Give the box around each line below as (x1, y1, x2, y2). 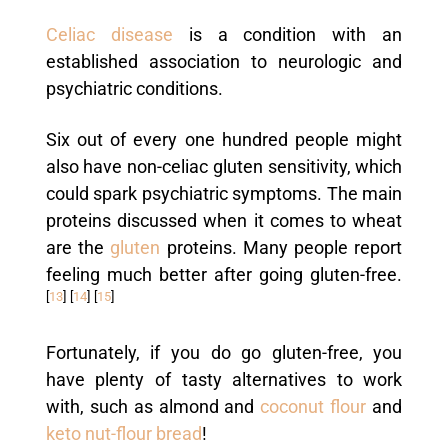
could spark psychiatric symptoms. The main (45, 183, 403, 204)
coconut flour (254, 396, 367, 417)
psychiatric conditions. (45, 78, 223, 99)
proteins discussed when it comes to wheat (45, 210, 403, 231)
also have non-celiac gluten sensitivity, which (45, 156, 403, 177)
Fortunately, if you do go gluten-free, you (45, 342, 403, 363)
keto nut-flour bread (45, 423, 202, 444)
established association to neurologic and (45, 51, 403, 72)
